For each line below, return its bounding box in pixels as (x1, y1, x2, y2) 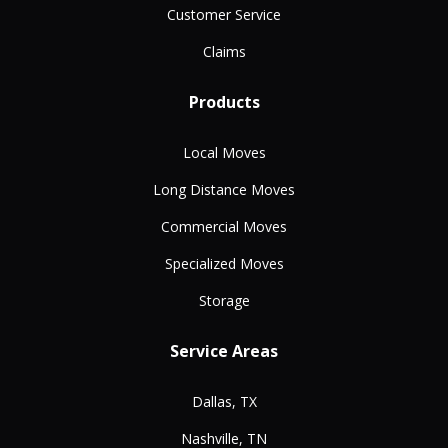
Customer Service (167, 5, 281, 25)
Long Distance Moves (153, 180, 295, 200)
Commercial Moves (161, 217, 287, 237)
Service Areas (170, 340, 278, 363)
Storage (198, 291, 250, 311)
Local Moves (182, 143, 266, 163)
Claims (202, 42, 246, 62)
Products (188, 91, 260, 114)
